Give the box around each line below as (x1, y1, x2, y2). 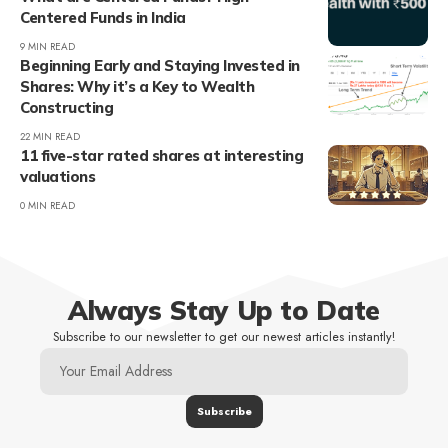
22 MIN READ (20, 128, 80, 144)
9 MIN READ (20, 38, 75, 54)
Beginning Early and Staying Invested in (20, 55, 300, 75)
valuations (20, 166, 95, 186)
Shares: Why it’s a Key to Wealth (20, 76, 254, 96)
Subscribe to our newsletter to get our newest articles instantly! (53, 327, 395, 346)
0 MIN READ (20, 197, 75, 213)
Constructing (20, 97, 113, 117)
